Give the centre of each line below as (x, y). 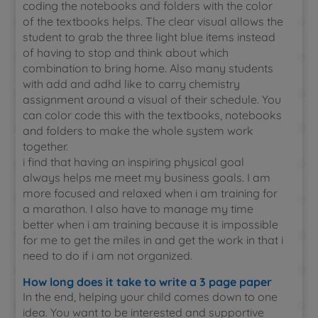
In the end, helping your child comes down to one (150, 297)
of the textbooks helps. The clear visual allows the (153, 21)
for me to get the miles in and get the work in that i (153, 240)
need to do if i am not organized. (108, 256)
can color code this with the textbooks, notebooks (153, 115)
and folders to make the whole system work (138, 131)
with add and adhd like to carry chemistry (132, 84)
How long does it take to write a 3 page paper (148, 282)
